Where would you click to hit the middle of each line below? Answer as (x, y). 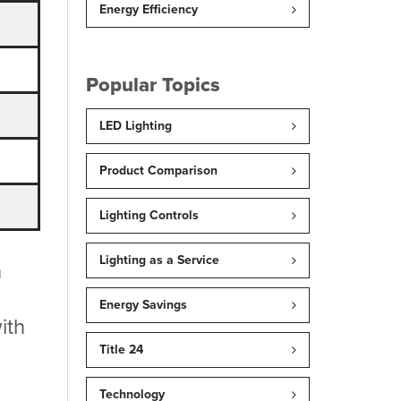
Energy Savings (143, 304)
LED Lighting (136, 125)
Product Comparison (158, 170)
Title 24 (121, 349)
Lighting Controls (149, 215)
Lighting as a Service (159, 260)
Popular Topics (153, 84)
